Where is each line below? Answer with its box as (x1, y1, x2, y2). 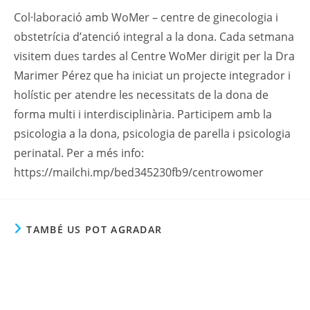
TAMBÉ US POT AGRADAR (26, 223, 163, 236)
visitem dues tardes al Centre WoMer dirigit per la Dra (14, 48, 295, 64)
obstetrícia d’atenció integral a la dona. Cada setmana (14, 29, 294, 44)
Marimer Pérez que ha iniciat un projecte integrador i (14, 68, 291, 83)
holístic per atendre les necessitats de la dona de (14, 87, 268, 102)
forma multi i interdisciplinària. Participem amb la (14, 107, 272, 122)
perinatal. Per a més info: (14, 145, 144, 161)
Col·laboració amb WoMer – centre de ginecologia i (14, 10, 278, 25)
